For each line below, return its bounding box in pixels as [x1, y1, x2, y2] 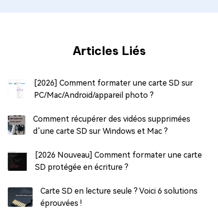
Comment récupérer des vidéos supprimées [33, 114, 191, 124]
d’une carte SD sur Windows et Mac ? [33, 126, 168, 136]
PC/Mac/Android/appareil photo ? [34, 90, 154, 100]
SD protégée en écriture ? [35, 162, 129, 172]
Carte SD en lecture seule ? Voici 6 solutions [40, 186, 198, 196]
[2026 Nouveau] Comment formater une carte [35, 150, 202, 160]
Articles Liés [72, 43, 146, 58]
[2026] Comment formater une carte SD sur [34, 78, 193, 88]
